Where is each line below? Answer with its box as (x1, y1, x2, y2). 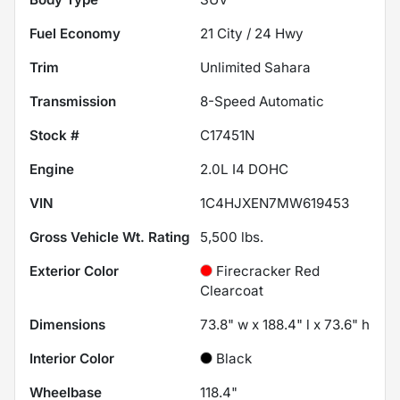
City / (213, 24, 254, 42)
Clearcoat (200, 281, 263, 299)
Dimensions (29, 315, 105, 333)
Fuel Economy (29, 24, 121, 42)
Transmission (29, 92, 116, 110)
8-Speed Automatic (200, 92, 324, 110)
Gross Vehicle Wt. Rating (29, 228, 190, 246)
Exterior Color (29, 262, 119, 279)
